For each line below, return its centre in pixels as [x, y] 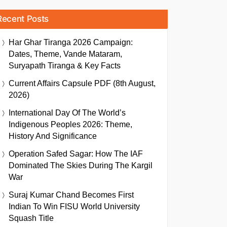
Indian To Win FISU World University [74, 206]
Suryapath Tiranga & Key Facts [65, 66]
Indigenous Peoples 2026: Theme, [70, 124]
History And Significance [53, 136]
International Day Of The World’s [67, 113]
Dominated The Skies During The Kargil [81, 165]
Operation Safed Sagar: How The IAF [76, 154]
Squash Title [31, 218]
